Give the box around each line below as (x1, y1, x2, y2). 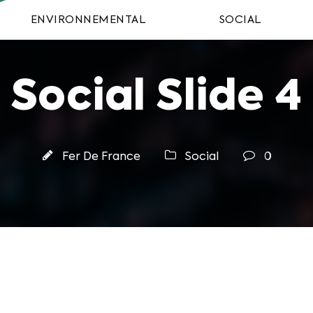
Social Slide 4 (10, 78, 303, 119)
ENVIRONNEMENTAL (30, 15, 146, 25)
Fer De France (61, 152, 140, 163)
